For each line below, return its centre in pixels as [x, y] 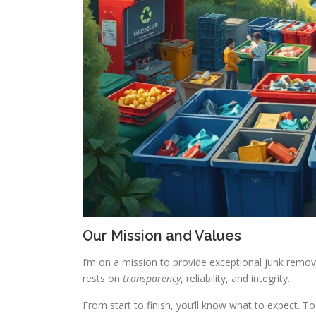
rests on [103, 278]
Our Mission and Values [162, 236]
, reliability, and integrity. [235, 278]
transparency [152, 278]
